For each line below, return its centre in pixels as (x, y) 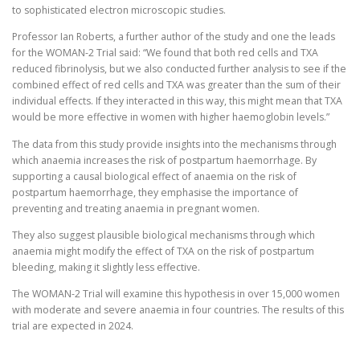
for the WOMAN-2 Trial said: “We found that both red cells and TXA (165, 53)
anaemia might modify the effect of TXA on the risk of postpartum (163, 251)
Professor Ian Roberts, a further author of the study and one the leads (174, 37)
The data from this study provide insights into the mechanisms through (174, 144)
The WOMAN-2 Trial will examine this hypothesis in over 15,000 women (176, 293)
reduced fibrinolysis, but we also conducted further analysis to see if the (179, 69)
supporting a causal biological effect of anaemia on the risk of (154, 176)
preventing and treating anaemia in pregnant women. (137, 208)
